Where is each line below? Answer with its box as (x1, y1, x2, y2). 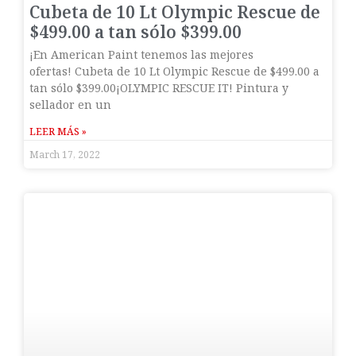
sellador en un (29, 97, 111, 113)
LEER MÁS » (29, 125, 87, 139)
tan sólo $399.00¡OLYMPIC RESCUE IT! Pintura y (29, 80, 288, 96)
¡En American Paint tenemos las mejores (29, 47, 253, 63)
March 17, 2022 (29, 148, 100, 162)
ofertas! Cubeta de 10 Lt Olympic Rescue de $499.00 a (29, 64, 319, 79)
